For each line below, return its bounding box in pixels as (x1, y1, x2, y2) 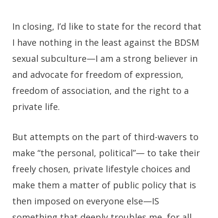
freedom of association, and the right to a (12, 85, 189, 97)
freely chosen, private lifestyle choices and (12, 163, 190, 175)
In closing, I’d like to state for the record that (12, 20, 201, 33)
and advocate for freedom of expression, (12, 69, 183, 81)
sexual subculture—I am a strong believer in (12, 53, 198, 65)
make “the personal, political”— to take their (12, 147, 200, 159)
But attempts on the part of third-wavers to (12, 131, 199, 143)
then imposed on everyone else (12, 195, 143, 207)
